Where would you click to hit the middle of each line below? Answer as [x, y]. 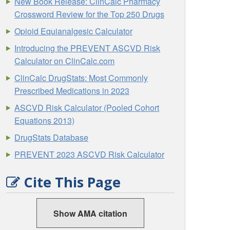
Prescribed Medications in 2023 [72, 91]
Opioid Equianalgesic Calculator [74, 31]
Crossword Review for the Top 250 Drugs [90, 14]
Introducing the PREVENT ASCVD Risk [88, 48]
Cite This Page [71, 182]
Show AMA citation [90, 213]
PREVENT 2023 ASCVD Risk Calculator [90, 155]
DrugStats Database [52, 138]
